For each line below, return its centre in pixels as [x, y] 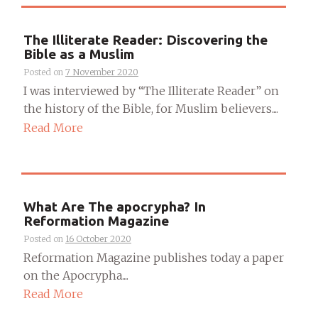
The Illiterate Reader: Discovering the [146, 40]
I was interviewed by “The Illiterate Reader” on [151, 91]
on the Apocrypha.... [76, 275]
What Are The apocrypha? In [115, 206]
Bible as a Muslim [79, 54]
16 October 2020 [98, 238]
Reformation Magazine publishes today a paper [154, 257]
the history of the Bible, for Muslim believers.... [151, 109]
